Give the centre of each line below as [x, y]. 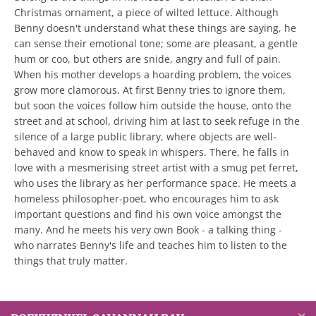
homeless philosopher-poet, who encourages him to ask [146, 199]
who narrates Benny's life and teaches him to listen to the [151, 245]
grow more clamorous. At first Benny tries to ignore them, [150, 90]
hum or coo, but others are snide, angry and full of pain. [147, 59]
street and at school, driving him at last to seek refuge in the [157, 121]
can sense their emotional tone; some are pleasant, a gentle [156, 43]
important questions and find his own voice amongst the [148, 214]
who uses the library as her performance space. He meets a [155, 183]
